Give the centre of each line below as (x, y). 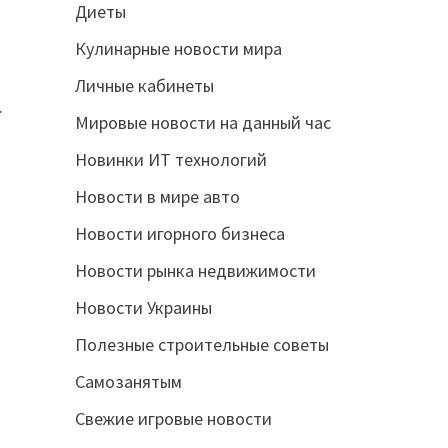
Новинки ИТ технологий (170, 159)
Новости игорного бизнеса (179, 233)
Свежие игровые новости (173, 418)
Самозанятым (128, 381)
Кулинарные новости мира (178, 48)
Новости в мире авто (157, 196)
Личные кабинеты (144, 85)
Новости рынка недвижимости (195, 270)
